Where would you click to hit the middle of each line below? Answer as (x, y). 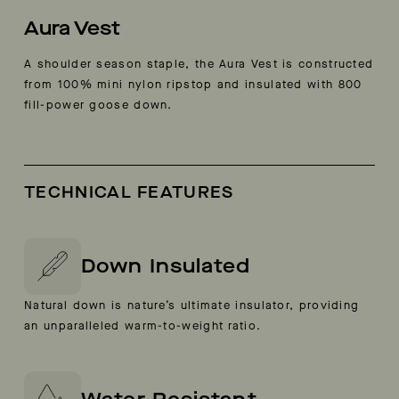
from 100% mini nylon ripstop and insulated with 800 (193, 84)
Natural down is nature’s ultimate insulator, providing (192, 305)
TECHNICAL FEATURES (129, 192)
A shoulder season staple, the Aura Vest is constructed (199, 63)
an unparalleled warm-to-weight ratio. (143, 325)
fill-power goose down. (98, 104)
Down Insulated (166, 265)
